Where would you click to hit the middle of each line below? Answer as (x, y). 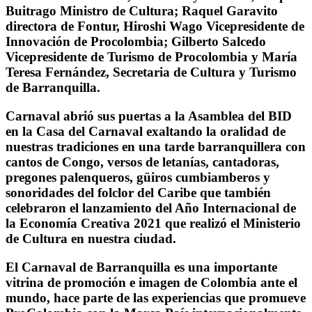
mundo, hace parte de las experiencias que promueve (156, 297)
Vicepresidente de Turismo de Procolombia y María (151, 57)
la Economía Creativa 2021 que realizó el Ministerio (153, 223)
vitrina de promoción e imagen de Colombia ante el (151, 282)
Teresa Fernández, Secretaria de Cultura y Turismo (151, 72)
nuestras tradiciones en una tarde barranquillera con (156, 146)
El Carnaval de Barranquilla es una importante (141, 267)
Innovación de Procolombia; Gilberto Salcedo (136, 42)
